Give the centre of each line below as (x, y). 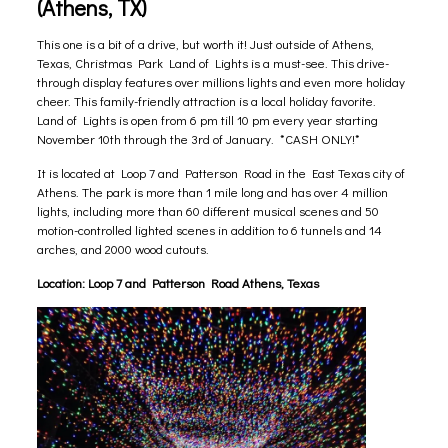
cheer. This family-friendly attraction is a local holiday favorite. (207, 100)
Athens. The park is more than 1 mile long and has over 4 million (212, 191)
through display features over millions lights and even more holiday (220, 81)
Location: (60, 282)
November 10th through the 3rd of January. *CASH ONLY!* (198, 138)
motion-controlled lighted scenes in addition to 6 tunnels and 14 (209, 229)
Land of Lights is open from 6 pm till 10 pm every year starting (207, 119)
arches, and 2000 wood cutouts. (122, 248)
